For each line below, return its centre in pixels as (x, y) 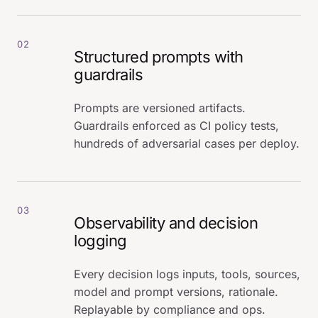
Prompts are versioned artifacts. (160, 108)
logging (100, 240)
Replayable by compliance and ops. (170, 309)
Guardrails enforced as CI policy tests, (176, 125)
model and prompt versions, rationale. (176, 291)
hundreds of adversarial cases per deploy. (187, 143)
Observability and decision (166, 223)
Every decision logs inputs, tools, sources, (187, 274)
